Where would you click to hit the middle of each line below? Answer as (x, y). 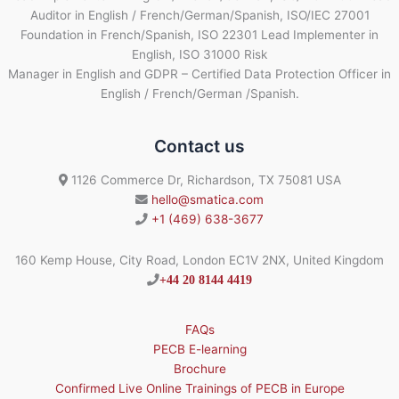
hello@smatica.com (208, 200)
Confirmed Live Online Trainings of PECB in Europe (199, 388)
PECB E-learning (199, 349)
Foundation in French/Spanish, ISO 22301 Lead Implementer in (199, 34)
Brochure (199, 369)
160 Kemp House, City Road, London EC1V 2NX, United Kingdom (199, 261)
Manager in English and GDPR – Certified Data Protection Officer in (199, 73)
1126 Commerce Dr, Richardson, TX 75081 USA (204, 180)
